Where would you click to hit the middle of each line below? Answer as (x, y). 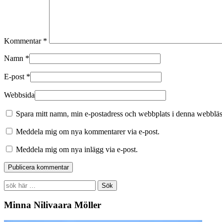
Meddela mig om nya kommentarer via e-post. (88, 131)
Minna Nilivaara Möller (53, 205)
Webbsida (19, 95)
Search (14, 184)
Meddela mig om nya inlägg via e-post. (77, 149)
